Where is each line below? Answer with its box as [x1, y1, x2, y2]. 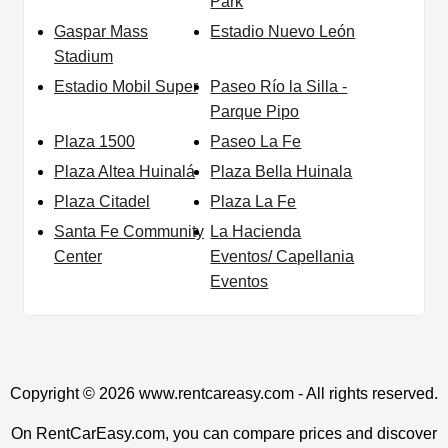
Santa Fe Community [54, 223, 204, 241]
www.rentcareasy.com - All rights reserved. [139, 385, 438, 403]
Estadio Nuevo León [210, 23, 356, 41]
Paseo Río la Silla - [210, 78, 348, 96]
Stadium [54, 48, 113, 66]
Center [54, 248, 102, 266]
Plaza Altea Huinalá [54, 163, 195, 181]
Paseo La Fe [210, 133, 302, 151]
